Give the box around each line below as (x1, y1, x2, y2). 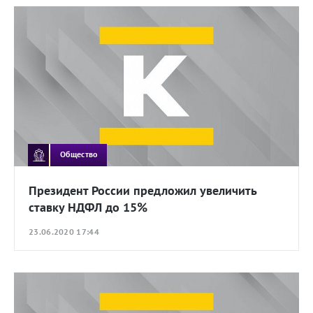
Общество (60, 149, 98, 160)
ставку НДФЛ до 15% (29, 198, 147, 215)
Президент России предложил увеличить (29, 182, 256, 198)
